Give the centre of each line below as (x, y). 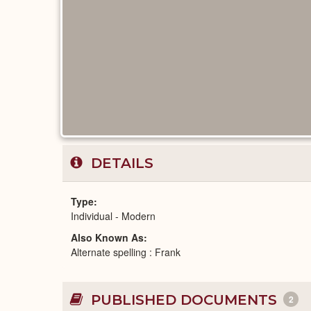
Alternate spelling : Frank (126, 252)
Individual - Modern (113, 216)
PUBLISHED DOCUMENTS (184, 300)
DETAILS (120, 163)
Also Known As (107, 237)
